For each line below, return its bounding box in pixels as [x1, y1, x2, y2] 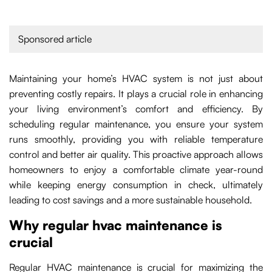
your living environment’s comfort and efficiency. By [9, 103, 263, 115]
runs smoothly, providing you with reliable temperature [9, 133, 263, 146]
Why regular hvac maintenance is [9, 217, 222, 234]
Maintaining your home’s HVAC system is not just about [9, 72, 263, 85]
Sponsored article [18, 33, 92, 46]
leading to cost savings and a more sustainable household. [9, 194, 252, 206]
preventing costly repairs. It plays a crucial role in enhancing [9, 87, 263, 100]
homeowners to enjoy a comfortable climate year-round [9, 163, 263, 176]
